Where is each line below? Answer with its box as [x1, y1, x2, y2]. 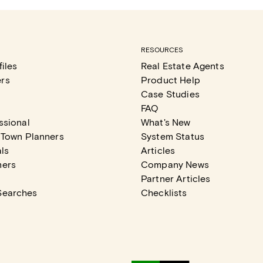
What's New [141, 116, 191, 127]
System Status [141, 130, 204, 141]
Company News [141, 159, 209, 170]
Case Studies [141, 88, 200, 99]
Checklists [141, 187, 187, 198]
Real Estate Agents [141, 60, 224, 71]
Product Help [141, 74, 200, 85]
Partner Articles [141, 173, 211, 184]
